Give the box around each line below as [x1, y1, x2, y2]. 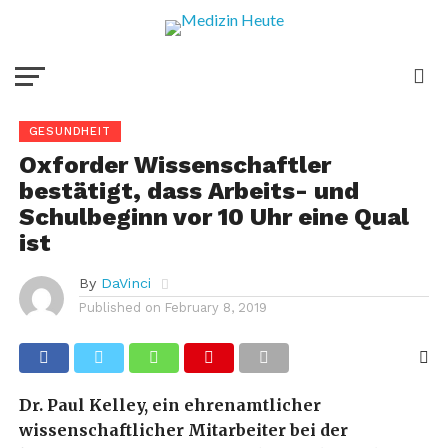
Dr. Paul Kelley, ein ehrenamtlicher [18, 395, 321, 415]
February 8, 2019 [164, 300, 267, 315]
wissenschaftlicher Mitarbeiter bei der [18, 420, 348, 440]
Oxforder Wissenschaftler [18, 151, 331, 179]
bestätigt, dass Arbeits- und [18, 177, 359, 205]
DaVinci [100, 275, 151, 291]
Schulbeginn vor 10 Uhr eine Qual [18, 203, 409, 231]
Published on [78, 300, 161, 315]
